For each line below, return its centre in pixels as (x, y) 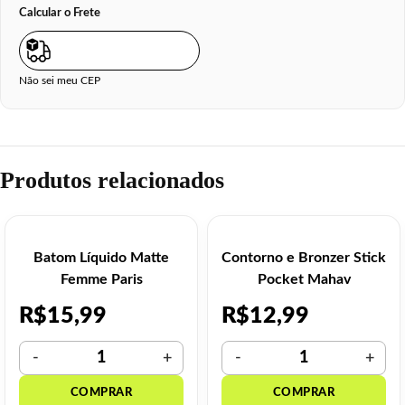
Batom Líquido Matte (101, 258)
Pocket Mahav (304, 280)
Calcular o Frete (60, 13)
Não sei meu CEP (60, 81)
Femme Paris (101, 280)
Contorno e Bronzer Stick (304, 258)
